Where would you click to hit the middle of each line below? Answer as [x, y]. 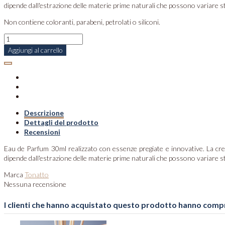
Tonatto [37, 175]
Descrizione [44, 113]
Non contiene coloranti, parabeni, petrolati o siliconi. [82, 22]
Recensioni [42, 132]
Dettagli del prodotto [61, 123]
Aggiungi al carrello [35, 50]
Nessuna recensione [35, 184]
